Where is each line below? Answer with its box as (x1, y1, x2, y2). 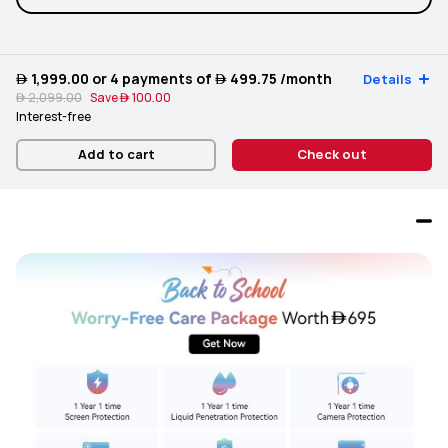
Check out (297, 146, 367, 163)
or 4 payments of (110, 70, 215, 88)
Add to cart (77, 146, 155, 163)
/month (277, 70, 332, 88)
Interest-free (16, 109, 91, 125)
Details (363, 71, 412, 88)
